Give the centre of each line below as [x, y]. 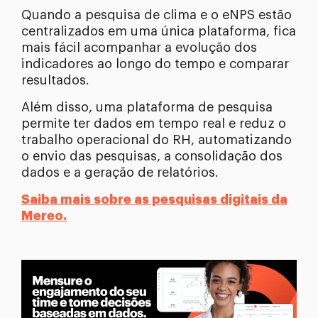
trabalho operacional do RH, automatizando [157, 140]
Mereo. [44, 216]
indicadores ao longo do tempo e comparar [155, 64]
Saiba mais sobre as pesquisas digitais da [154, 200]
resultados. [55, 81]
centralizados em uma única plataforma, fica [159, 32]
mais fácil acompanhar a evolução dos [139, 48]
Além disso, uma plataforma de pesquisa [147, 108]
